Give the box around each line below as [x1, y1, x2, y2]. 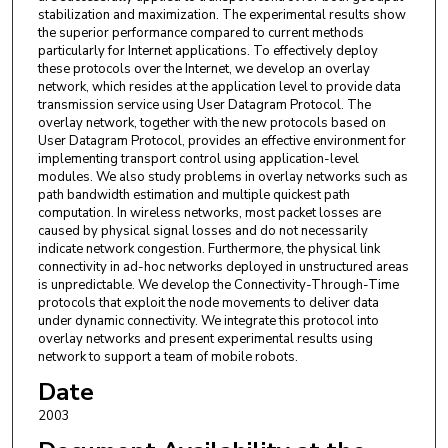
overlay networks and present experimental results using [37, 330, 373, 349]
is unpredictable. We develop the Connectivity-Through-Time [37, 276, 399, 295]
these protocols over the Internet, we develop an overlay [37, 60, 370, 79]
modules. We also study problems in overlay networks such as [37, 168, 408, 187]
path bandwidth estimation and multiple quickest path [37, 186, 350, 205]
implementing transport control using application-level [37, 150, 359, 169]
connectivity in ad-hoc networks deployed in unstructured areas [37, 258, 409, 277]
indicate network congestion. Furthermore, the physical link [37, 240, 380, 259]
